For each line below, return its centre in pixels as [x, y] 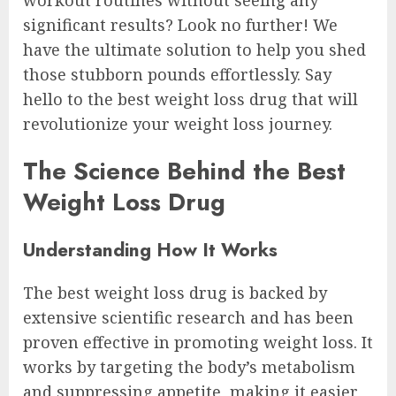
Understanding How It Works [150, 249]
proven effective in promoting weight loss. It [198, 342]
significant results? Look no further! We [180, 24]
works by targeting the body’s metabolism [189, 366]
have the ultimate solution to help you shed [194, 49]
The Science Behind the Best [184, 171]
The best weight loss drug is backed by [175, 292]
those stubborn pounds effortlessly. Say [177, 74]
